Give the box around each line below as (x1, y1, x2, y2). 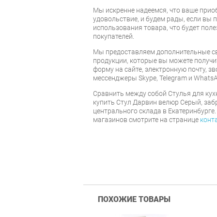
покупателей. (93, 32, 134, 40)
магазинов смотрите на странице (93, 115, 200, 124)
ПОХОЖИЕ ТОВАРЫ (98, 194, 170, 204)
